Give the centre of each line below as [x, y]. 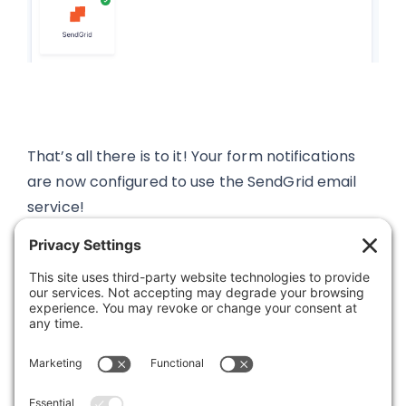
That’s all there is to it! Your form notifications [192, 156]
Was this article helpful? [112, 338]
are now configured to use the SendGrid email [192, 181]
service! [56, 207]
